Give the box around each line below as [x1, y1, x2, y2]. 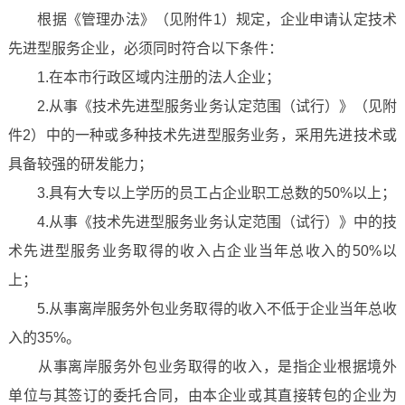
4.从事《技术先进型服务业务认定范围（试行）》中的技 [7, 214, 398, 230]
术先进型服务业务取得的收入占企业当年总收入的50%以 [7, 243, 398, 259]
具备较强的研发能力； [7, 156, 153, 172]
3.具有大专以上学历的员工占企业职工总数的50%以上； [7, 185, 396, 201]
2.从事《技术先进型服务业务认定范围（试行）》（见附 [7, 99, 398, 114]
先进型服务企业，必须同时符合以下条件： [7, 41, 283, 56]
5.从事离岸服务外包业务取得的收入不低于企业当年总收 [7, 301, 398, 316]
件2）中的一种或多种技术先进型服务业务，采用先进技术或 [7, 127, 398, 143]
